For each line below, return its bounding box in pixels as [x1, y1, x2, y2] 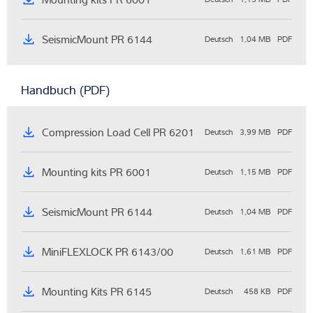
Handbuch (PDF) [21, 81, 110, 99]
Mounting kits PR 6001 [42, 164, 151, 180]
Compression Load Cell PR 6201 [42, 124, 194, 140]
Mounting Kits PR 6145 [42, 284, 152, 300]
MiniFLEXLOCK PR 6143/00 [42, 244, 173, 260]
